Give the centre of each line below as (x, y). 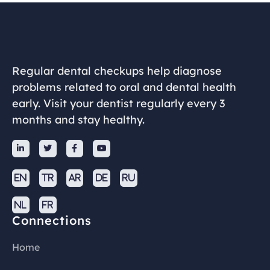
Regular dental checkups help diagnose (117, 71)
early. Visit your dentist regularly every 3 (119, 103)
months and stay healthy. (78, 120)
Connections (52, 221)
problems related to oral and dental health (124, 87)
